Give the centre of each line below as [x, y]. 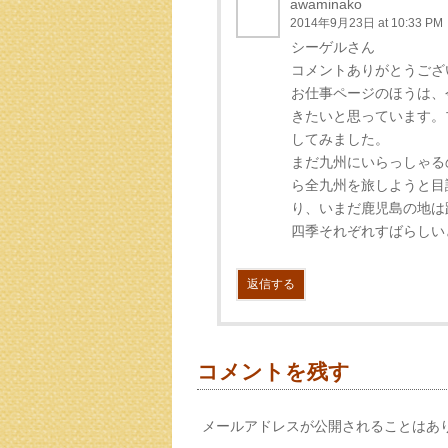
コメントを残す [273, 371]
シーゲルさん [333, 47]
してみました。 [340, 139]
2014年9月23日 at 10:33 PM [366, 23]
